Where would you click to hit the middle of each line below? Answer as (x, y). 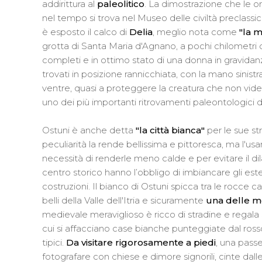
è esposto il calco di (86, 32)
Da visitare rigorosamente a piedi (141, 242)
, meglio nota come (195, 32)
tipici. (54, 242)
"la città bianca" (170, 130)
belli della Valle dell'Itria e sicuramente (124, 200)
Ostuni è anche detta (89, 130)
